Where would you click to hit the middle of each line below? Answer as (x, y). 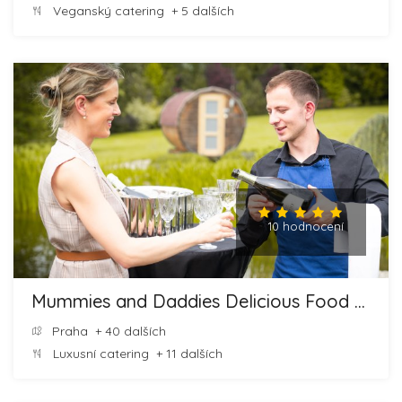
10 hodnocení (306, 226)
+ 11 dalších (186, 353)
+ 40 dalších (127, 331)
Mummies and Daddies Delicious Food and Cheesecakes (360, 301)
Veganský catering (109, 10)
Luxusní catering (101, 353)
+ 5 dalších (199, 10)
